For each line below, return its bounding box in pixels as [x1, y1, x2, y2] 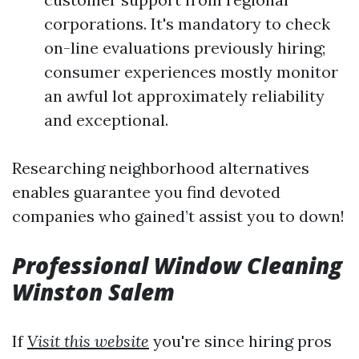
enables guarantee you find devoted [12, 182, 280, 202]
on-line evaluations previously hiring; [44, 38, 325, 58]
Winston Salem [12, 276, 175, 307]
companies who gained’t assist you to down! [12, 206, 345, 226]
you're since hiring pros [149, 331, 332, 351]
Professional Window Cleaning [12, 250, 342, 280]
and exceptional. [44, 110, 168, 130]
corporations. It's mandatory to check [44, 14, 330, 34]
